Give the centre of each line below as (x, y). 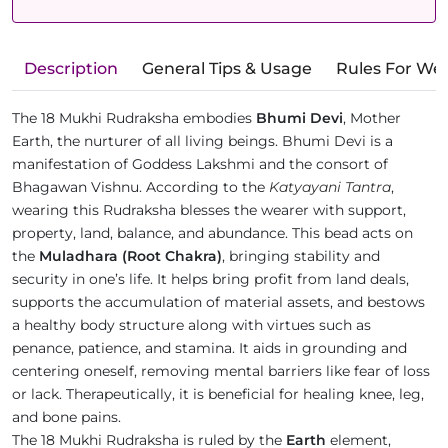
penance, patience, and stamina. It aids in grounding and (209, 348)
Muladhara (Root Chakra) (130, 256)
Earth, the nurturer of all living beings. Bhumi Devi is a (202, 141)
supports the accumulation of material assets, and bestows (218, 302)
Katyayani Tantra (330, 187)
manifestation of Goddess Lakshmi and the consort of (200, 164)
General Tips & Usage (227, 69)
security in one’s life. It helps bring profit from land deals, (210, 279)
